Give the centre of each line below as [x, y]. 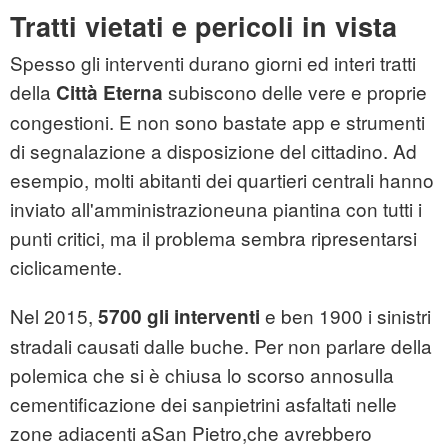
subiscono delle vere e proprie [295, 92]
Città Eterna [109, 93]
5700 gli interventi [179, 317]
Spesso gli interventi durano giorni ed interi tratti [213, 63]
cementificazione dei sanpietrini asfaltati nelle [203, 404]
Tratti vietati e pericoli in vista [203, 26]
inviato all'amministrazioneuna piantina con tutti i [216, 209]
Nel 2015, [54, 316]
